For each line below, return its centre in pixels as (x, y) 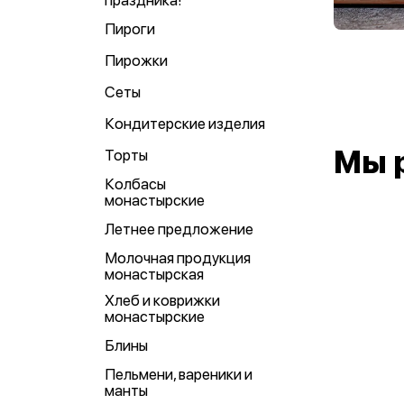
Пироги (130, 29)
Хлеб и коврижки (162, 300)
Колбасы (135, 184)
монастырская (154, 274)
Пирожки (136, 60)
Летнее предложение (179, 229)
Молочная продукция (178, 258)
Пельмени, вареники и (179, 374)
